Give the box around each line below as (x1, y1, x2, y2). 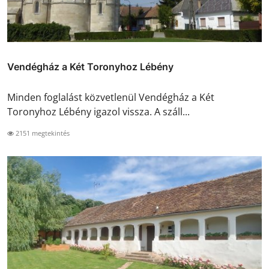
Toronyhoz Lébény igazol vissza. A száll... (7, 104, 190, 118)
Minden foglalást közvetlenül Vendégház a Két (7, 90, 214, 104)
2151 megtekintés (14, 128, 70, 138)
